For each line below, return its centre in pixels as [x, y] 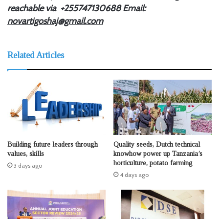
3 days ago [28, 166]
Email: [134, 8]
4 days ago [134, 175]
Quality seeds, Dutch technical [157, 145]
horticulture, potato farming [153, 163]
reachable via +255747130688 [64, 8]
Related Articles [36, 55]
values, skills [26, 154]
